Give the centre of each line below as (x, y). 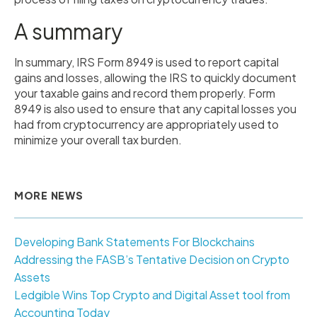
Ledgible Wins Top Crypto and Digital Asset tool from (152, 295)
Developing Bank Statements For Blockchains (134, 242)
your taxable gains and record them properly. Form (145, 93)
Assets (32, 277)
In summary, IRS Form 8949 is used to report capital (146, 62)
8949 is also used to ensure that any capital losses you (155, 109)
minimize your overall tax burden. (98, 140)
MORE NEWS (49, 196)
